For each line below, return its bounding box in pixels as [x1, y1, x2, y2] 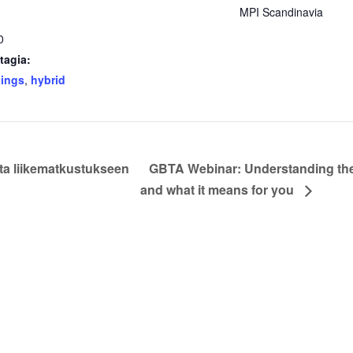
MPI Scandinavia [240, 3, 323, 20]
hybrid [31, 71, 65, 87]
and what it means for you [140, 180, 298, 199]
